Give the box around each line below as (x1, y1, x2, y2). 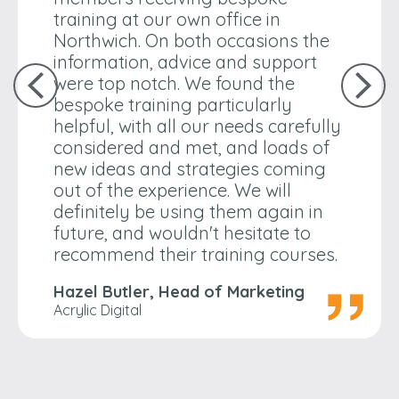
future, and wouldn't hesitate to (53, 222, 311, 245)
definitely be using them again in (53, 200, 323, 224)
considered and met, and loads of (53, 136, 330, 159)
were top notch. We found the (53, 72, 295, 95)
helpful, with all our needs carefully (53, 115, 341, 138)
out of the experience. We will (53, 179, 291, 202)
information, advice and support (53, 51, 317, 74)
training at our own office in (53, 8, 281, 31)
